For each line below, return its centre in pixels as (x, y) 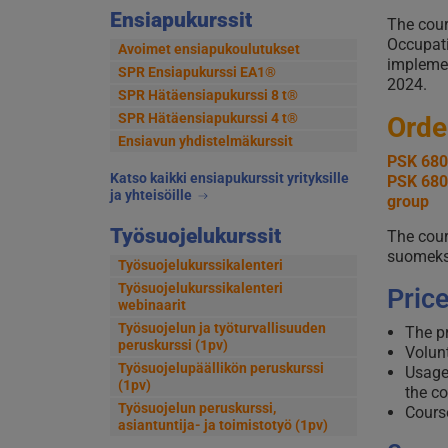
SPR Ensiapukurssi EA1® (196, 71)
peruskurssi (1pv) (172, 345)
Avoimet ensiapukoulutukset (208, 48)
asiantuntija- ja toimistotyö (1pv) (222, 425)
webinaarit (151, 305)
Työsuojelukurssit (195, 235)
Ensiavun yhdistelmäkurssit (205, 140)
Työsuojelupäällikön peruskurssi (220, 368)
